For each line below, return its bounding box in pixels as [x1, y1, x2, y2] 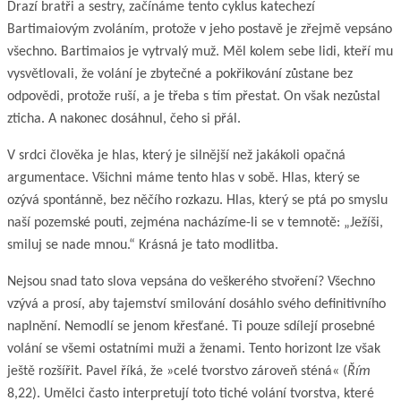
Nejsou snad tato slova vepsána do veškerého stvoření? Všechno [7, 274, 375, 289]
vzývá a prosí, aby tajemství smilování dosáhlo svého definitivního [7, 296, 386, 311]
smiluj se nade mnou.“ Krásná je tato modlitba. [7, 237, 278, 252]
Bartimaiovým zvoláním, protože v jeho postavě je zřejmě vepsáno [7, 21, 392, 37]
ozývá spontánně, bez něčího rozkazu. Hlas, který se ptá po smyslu [7, 192, 388, 208]
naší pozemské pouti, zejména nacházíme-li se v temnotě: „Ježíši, [7, 215, 383, 230]
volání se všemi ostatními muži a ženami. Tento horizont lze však [7, 341, 380, 356]
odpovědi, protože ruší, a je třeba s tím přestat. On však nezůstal [7, 89, 380, 104]
